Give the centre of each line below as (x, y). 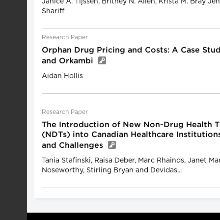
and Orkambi (69, 61)
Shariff (53, 11)
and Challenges (74, 146)
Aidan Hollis (62, 76)
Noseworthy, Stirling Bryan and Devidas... (112, 170)
